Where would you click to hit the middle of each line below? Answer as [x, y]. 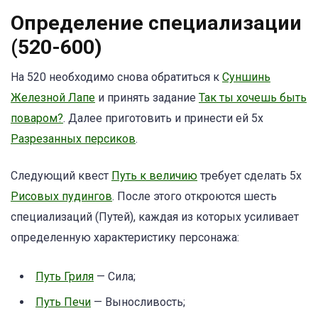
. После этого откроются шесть [194, 196]
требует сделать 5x [250, 176]
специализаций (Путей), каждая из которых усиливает [155, 217]
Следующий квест [61, 176]
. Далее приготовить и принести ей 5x [163, 118]
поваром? [37, 118]
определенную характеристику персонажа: [125, 237]
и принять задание [147, 97]
